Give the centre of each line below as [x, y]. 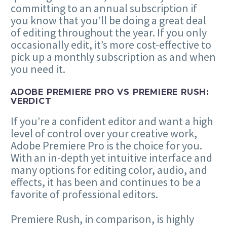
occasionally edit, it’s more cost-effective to [111, 44]
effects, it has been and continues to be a [106, 182]
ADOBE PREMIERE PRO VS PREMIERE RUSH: [110, 92]
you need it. [38, 69]
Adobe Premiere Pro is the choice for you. [106, 146]
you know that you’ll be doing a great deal [108, 20]
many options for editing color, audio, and [109, 170]
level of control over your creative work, [104, 134]
